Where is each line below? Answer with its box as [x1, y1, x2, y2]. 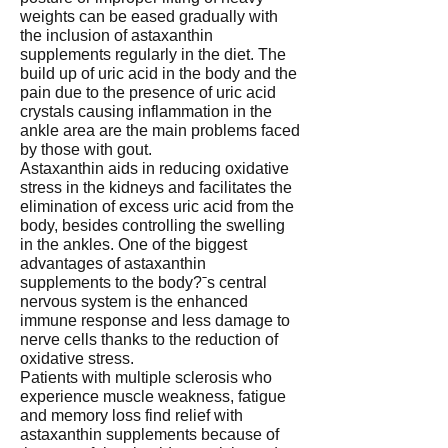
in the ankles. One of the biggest [20, 236, 247, 253]
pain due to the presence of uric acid [20, 84, 276, 101]
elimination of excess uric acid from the [20, 198, 294, 215]
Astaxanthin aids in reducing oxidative [20, 160, 289, 177]
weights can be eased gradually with [20, 8, 278, 25]
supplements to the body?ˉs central [20, 274, 267, 291]
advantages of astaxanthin [20, 255, 206, 272]
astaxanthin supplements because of [20, 426, 279, 443]
